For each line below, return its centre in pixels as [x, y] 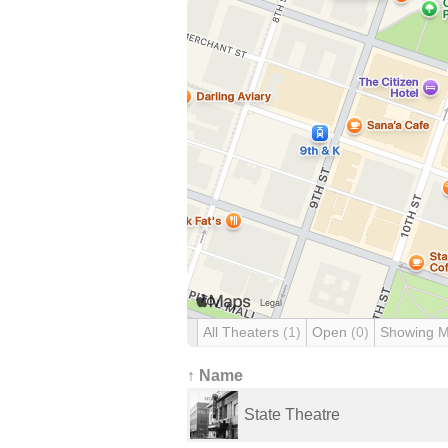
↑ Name [215, 375]
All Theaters [243, 332]
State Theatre [292, 414]
